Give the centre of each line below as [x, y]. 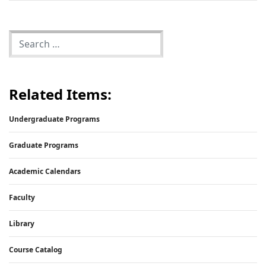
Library [22, 224]
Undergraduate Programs [54, 119]
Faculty [22, 198]
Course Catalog [36, 250]
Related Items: [60, 94]
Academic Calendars [45, 172]
